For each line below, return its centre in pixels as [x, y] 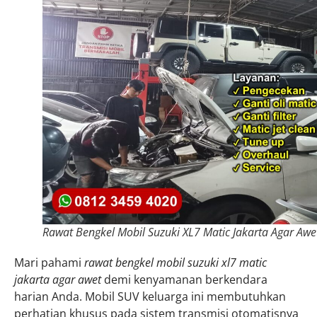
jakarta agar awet [58, 279]
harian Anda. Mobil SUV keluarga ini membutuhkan [150, 296]
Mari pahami [49, 263]
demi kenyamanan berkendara [184, 279]
